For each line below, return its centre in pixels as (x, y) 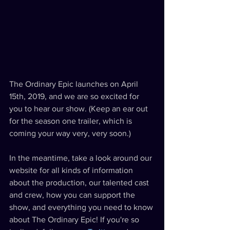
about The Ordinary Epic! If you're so (75, 219)
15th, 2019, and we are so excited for (75, 96)
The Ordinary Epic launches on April (75, 84)
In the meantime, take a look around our (82, 158)
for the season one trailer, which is (72, 121)
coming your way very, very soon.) (71, 133)
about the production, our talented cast (80, 183)
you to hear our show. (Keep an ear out (80, 109)
